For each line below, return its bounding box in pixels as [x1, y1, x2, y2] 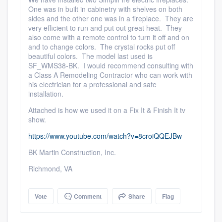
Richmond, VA [28, 164, 72, 173]
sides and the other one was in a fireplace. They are [28, 13, 193, 23]
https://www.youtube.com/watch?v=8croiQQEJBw [28, 131, 182, 141]
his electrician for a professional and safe [28, 79, 157, 89]
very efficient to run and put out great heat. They [28, 23, 182, 33]
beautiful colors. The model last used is [28, 51, 153, 61]
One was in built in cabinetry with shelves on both [28, 4, 182, 14]
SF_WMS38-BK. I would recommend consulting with [28, 60, 193, 70]
